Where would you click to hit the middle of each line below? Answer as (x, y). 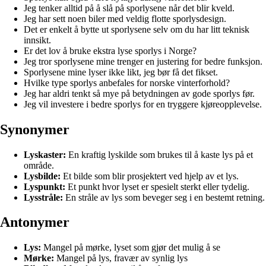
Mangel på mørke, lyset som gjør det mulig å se (131, 248)
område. (39, 165)
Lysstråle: (43, 197)
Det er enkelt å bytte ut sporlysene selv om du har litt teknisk (137, 29)
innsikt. (37, 40)
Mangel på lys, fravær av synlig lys (121, 258)
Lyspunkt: (45, 186)
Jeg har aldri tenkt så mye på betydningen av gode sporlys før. (139, 93)
